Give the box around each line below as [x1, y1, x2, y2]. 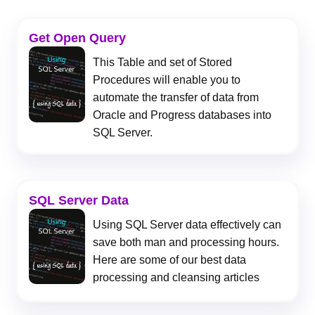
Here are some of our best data [93, 253, 247, 266]
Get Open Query [28, 31, 126, 46]
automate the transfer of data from [93, 91, 259, 104]
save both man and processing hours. [93, 236, 280, 248]
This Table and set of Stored [93, 56, 233, 69]
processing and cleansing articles [93, 271, 260, 283]
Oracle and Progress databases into [93, 109, 272, 122]
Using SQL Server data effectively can [93, 218, 282, 231]
